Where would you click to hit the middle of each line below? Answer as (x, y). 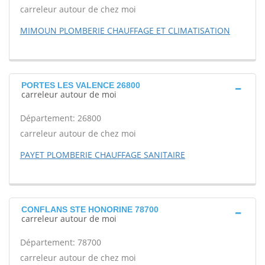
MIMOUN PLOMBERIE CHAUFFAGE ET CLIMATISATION (125, 30)
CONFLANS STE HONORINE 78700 (90, 209)
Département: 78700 (61, 242)
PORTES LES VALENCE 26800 (81, 85)
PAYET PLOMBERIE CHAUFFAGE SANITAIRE (103, 155)
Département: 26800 (61, 118)
